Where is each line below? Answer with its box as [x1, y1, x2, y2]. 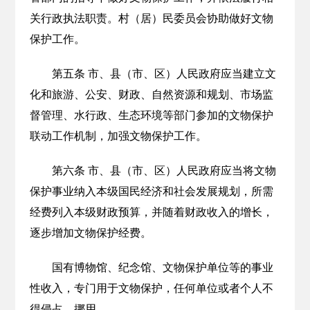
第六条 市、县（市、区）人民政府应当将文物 [51, 165, 276, 176]
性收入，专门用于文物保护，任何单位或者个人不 [29, 282, 273, 294]
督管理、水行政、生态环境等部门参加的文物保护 [29, 109, 273, 121]
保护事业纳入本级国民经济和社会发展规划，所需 [29, 185, 273, 197]
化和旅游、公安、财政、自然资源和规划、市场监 [29, 89, 273, 100]
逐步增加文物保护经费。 [29, 227, 152, 239]
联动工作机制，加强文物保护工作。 [29, 130, 207, 142]
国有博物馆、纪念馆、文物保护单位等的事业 [51, 262, 273, 273]
